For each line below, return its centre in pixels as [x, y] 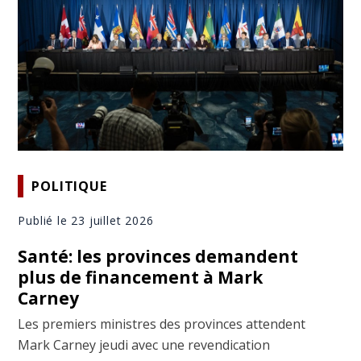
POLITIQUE [69, 186]
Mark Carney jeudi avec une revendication [144, 345]
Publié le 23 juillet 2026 [86, 221]
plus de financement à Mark [141, 278]
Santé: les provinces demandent [158, 257]
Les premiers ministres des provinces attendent [162, 324]
